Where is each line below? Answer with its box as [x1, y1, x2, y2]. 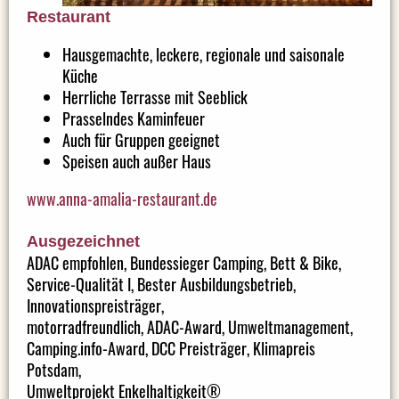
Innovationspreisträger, [27, 293, 164, 317]
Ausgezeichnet [27, 232, 140, 250]
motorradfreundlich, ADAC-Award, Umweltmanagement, [27, 314, 353, 338]
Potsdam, [27, 357, 81, 381]
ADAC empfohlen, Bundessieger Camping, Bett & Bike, [27, 250, 341, 274]
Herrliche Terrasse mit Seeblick [62, 85, 248, 109]
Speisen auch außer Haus [62, 149, 211, 173]
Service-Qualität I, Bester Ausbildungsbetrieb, [27, 272, 296, 296]
